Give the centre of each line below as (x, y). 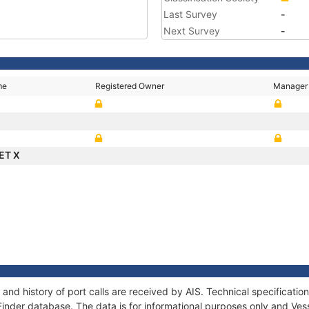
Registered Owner (130, 86)
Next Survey (192, 31)
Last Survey (190, 14)
